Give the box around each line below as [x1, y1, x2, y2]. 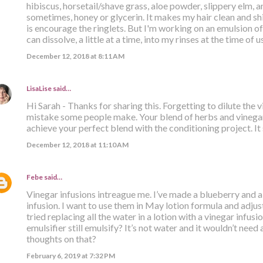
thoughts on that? [26, 232, 96, 244]
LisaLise [26, 83, 52, 93]
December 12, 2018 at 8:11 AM [26, 51, 124, 60]
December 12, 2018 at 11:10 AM [26, 140, 129, 149]
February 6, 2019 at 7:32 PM [26, 251, 115, 260]
